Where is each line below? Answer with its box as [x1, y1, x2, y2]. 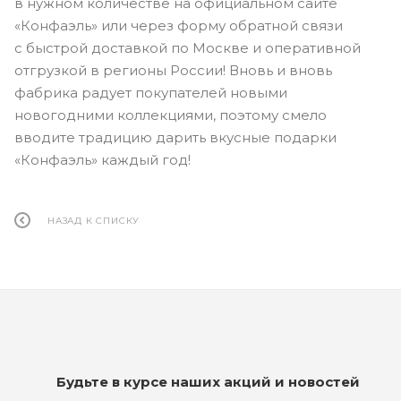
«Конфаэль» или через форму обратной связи [14, 16, 343, 34]
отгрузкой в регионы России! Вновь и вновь [14, 61, 332, 79]
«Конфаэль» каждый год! [14, 150, 191, 168]
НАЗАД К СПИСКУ [47, 215, 141, 227]
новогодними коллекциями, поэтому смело [14, 106, 327, 124]
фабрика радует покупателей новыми [14, 83, 287, 101]
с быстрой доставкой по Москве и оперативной [14, 38, 361, 56]
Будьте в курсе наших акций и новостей [55, 373, 360, 390]
